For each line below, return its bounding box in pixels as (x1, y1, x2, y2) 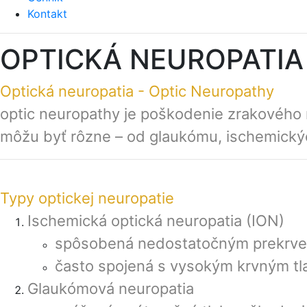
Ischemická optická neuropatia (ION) (27, 212, 284, 230)
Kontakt (27, 7, 67, 21)
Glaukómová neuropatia (27, 280, 194, 297)
